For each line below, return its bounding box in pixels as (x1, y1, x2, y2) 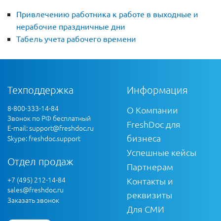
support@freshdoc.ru (29, 123, 94, 133)
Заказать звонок (7, 195, 59, 205)
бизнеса (127, 132, 161, 144)
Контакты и (127, 175, 173, 187)
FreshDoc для (127, 118, 181, 130)
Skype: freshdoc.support (7, 133, 80, 144)
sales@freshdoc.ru (7, 184, 64, 195)
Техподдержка (7, 84, 74, 96)
